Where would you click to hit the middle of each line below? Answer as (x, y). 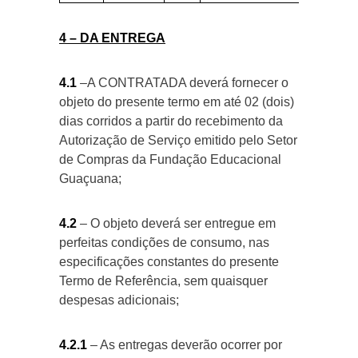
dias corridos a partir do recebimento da (171, 121)
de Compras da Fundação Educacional (170, 159)
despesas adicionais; (119, 300)
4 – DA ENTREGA (112, 38)
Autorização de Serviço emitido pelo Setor (178, 140)
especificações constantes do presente (169, 262)
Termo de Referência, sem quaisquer (163, 281)
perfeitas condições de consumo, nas (164, 243)
